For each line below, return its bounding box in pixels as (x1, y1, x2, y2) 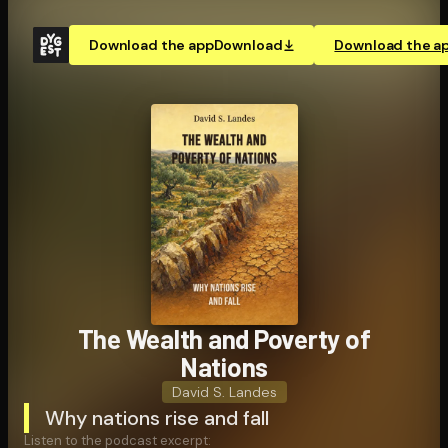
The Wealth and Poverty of (77, 322, 371, 354)
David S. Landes (171, 382, 277, 401)
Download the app (89, 36, 214, 54)
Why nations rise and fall (45, 404, 269, 431)
